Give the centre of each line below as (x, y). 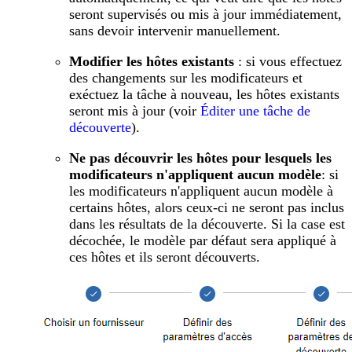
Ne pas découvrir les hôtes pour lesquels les (200, 158)
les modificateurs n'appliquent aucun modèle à (201, 191)
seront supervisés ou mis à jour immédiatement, (205, 14)
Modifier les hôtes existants (152, 61)
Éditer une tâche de (255, 110)
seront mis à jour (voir (135, 110)
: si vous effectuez (288, 61)
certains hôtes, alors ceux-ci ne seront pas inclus (207, 207)
